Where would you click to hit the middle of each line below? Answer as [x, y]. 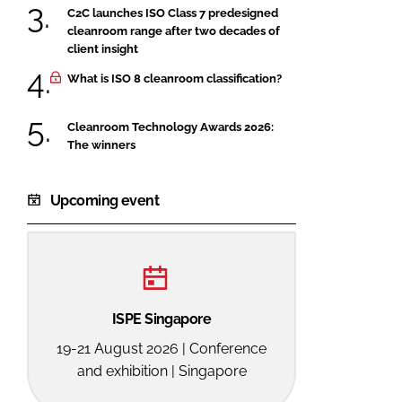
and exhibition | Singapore [162, 371]
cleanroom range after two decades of [174, 31]
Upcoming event [105, 200]
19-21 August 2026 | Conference [162, 348]
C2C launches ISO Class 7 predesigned [173, 13]
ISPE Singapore [162, 319]
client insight [103, 48]
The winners [101, 144]
